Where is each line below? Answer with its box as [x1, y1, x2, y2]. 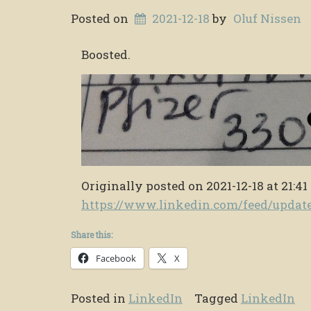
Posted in [71, 289, 128, 306]
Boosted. [81, 47, 131, 63]
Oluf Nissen [233, 10, 301, 26]
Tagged [194, 289, 241, 306]
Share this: [71, 228, 112, 240]
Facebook [96, 251, 136, 264]
